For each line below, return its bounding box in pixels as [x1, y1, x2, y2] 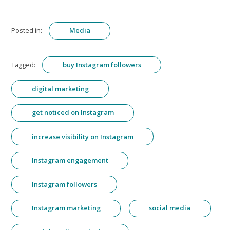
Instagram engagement [31, 156, 108, 165]
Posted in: [11, 26, 43, 35]
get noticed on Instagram [31, 108, 114, 118]
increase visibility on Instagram [31, 131, 133, 141]
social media [149, 203, 191, 213]
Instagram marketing [31, 203, 101, 213]
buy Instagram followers [62, 60, 141, 69]
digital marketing [31, 84, 89, 93]
